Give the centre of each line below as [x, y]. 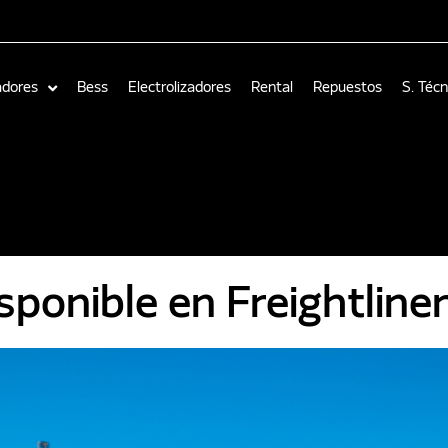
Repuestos [348, 88]
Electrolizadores [180, 88]
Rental [272, 88]
